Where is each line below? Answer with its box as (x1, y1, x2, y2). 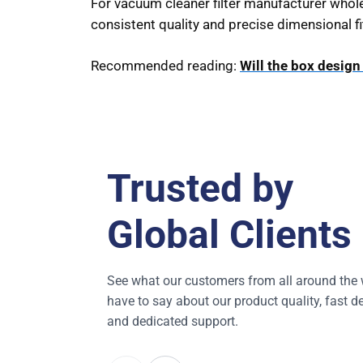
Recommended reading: (91, 57, 240, 74)
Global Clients (107, 211, 352, 258)
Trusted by (107, 164, 293, 211)
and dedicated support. (107, 313, 238, 329)
